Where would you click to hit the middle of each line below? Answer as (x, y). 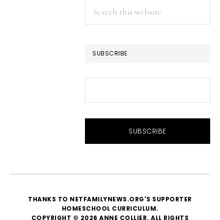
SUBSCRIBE (110, 53)
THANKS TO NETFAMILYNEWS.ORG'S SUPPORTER (110, 199)
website (100, 38)
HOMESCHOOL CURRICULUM (109, 208)
